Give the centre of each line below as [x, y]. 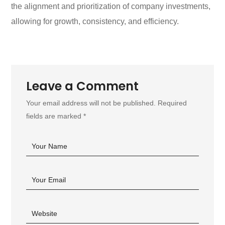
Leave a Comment [83, 86]
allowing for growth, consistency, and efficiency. [95, 22]
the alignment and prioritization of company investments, [111, 7]
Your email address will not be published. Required [107, 103]
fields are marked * [56, 116]
